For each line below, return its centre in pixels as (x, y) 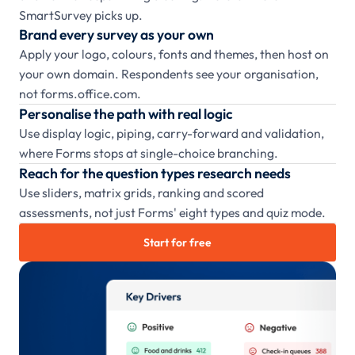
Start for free (177, 242)
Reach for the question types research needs (155, 174)
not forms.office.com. (80, 94)
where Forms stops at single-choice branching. (149, 153)
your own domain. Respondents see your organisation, (169, 74)
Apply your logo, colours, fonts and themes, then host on (174, 54)
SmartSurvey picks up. (81, 15)
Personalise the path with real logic (126, 114)
